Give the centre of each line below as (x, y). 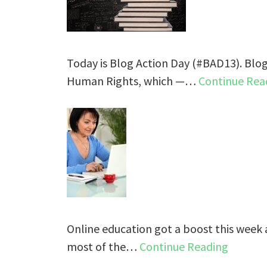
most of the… (103, 246)
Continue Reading (184, 246)
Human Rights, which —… (133, 81)
